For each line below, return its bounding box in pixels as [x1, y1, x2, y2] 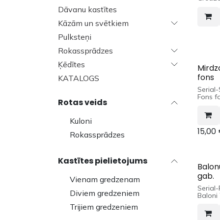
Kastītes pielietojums [58, 155, 147, 167]
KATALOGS [58, 73, 99, 83]
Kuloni [70, 116, 92, 126]
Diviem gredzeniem [70, 188, 139, 198]
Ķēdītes [58, 59, 85, 70]
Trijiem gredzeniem [70, 202, 138, 212]
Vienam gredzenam [70, 174, 140, 185]
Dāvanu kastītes [58, 4, 117, 15]
